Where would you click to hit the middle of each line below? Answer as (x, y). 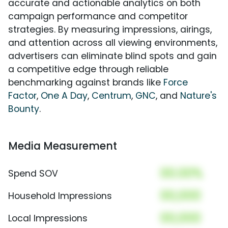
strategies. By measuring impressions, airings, (110, 29)
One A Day (64, 95)
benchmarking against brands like (86, 82)
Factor (22, 95)
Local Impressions (48, 218)
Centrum (111, 95)
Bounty (24, 109)
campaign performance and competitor (98, 16)
